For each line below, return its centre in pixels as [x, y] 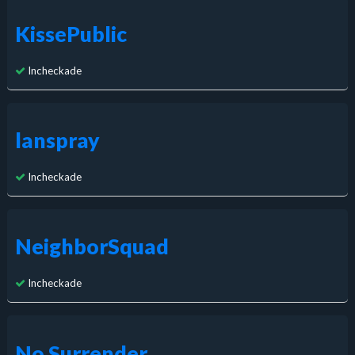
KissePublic [71, 34]
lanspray [57, 141]
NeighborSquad [92, 247]
